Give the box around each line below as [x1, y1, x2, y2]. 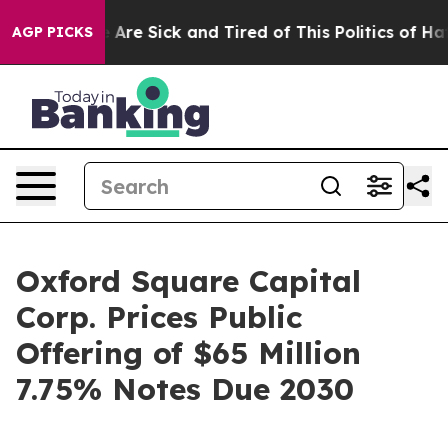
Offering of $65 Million [16, 334, 361, 372]
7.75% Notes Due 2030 [16, 370, 354, 408]
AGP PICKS [12, 23, 93, 41]
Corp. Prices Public [16, 298, 302, 336]
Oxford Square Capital [16, 262, 361, 300]
